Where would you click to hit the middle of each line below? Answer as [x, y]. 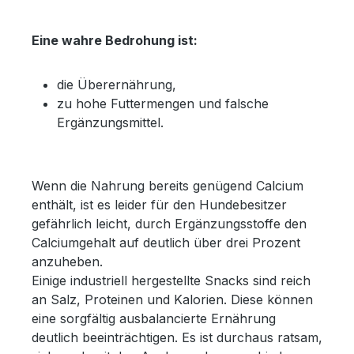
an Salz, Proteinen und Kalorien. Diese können [172, 299]
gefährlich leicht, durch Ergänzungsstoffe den [169, 223]
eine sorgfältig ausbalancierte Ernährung [154, 318]
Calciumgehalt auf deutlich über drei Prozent [166, 242]
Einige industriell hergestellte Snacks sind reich [171, 280]
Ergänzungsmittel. [110, 122]
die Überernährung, [117, 84]
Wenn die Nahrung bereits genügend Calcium [168, 185]
